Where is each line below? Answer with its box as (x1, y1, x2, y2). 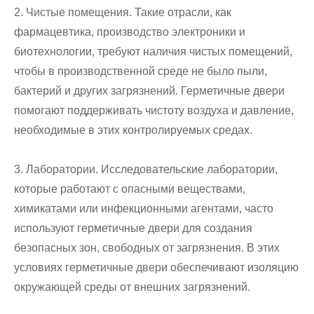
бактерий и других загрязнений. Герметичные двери (14, 85, 285, 97)
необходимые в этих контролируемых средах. (14, 124, 252, 137)
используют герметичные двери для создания (14, 222, 252, 235)
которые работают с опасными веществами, (14, 183, 245, 196)
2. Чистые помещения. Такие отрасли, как (14, 6, 231, 19)
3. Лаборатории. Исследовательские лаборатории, (14, 163, 278, 176)
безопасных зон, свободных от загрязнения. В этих (14, 242, 280, 254)
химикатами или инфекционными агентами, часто (14, 203, 273, 215)
